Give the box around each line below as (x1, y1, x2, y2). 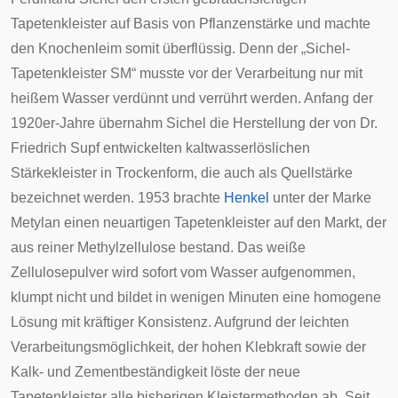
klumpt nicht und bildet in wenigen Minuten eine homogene (11, 290, 381, 305)
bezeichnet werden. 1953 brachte (11, 190, 224, 205)
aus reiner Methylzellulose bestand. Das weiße (11, 240, 306, 255)
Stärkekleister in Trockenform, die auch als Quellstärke (11, 165, 353, 180)
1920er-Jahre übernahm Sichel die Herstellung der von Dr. (11, 115, 378, 131)
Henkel (224, 190, 269, 205)
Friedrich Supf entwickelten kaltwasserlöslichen (11, 140, 310, 155)
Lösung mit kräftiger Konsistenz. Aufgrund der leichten (11, 314, 349, 330)
